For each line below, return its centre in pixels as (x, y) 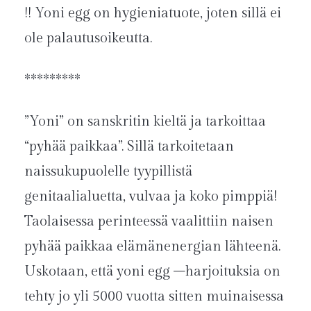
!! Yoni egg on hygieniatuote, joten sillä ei (153, 13)
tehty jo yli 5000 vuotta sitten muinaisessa (154, 296)
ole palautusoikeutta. (88, 38)
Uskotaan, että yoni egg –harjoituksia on (152, 271)
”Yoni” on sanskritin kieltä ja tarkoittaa (145, 121)
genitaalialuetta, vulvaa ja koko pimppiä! (151, 196)
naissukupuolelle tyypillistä (108, 171)
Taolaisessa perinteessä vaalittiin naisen (149, 221)
